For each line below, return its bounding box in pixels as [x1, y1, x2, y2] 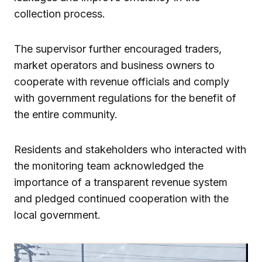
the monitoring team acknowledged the [14, 159, 204, 172]
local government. [14, 208, 101, 221]
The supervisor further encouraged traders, [14, 42, 222, 55]
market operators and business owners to [14, 58, 215, 71]
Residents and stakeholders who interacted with [14, 143, 246, 156]
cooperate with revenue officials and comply [14, 75, 229, 88]
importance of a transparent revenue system [14, 175, 227, 188]
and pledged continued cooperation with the [14, 192, 229, 205]
